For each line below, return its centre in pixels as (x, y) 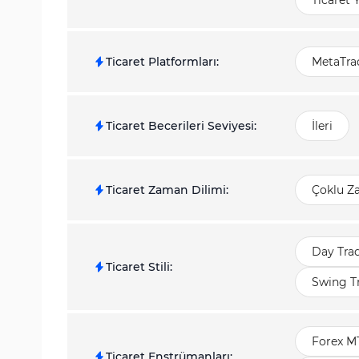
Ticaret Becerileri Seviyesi (180, 126)
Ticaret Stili (138, 267)
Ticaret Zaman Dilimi (166, 190)
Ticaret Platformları (161, 62)
